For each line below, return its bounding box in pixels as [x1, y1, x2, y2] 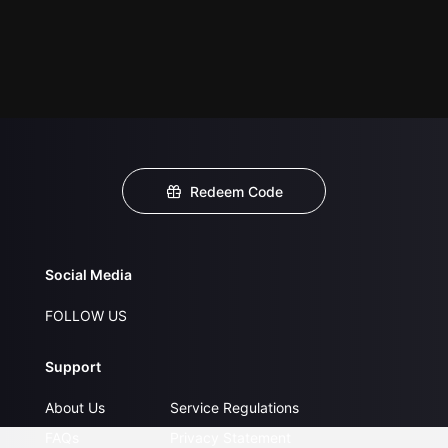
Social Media [45, 266, 132, 283]
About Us [45, 399, 105, 416]
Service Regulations [170, 399, 299, 416]
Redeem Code [190, 182, 284, 200]
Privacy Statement [170, 429, 291, 446]
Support [45, 358, 101, 375]
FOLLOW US [45, 307, 127, 324]
